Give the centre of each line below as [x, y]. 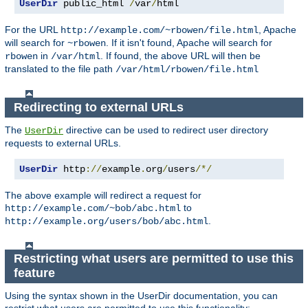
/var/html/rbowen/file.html [187, 70]
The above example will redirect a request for [103, 195]
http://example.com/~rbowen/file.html [159, 31]
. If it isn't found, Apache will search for [189, 43]
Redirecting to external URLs [100, 107]
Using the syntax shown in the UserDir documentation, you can [141, 295]
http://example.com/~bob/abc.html [93, 208]
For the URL [33, 30]
